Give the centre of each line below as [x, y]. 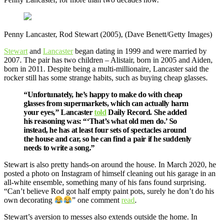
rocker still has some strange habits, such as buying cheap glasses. [106, 77]
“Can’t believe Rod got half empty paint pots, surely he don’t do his [109, 191]
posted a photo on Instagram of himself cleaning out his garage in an [110, 173]
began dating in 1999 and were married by [140, 51]
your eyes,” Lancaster [59, 112]
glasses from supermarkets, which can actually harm [106, 103]
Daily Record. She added [147, 112]
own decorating [29, 200]
